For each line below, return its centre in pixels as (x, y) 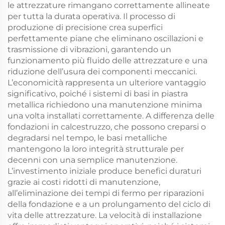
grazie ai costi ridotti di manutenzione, (84, 182)
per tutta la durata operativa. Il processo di (91, 16)
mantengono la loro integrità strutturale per (96, 149)
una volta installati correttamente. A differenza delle (111, 116)
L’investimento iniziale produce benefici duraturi (104, 171)
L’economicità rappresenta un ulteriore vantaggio (107, 83)
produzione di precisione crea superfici (85, 27)
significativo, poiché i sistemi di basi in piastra (98, 94)
